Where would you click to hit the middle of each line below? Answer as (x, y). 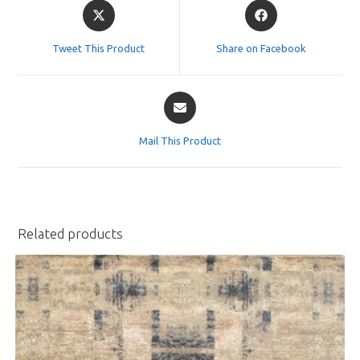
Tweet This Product (99, 48)
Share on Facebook (261, 48)
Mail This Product (180, 140)
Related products (71, 233)
